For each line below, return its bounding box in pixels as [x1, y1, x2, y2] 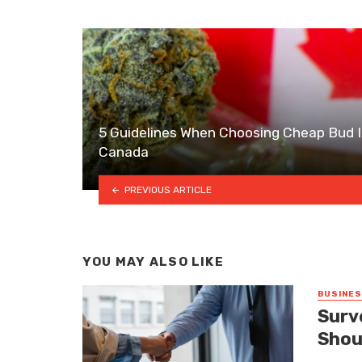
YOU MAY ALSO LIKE [82, 255, 224, 270]
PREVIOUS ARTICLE [124, 183, 212, 196]
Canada [99, 144, 149, 161]
